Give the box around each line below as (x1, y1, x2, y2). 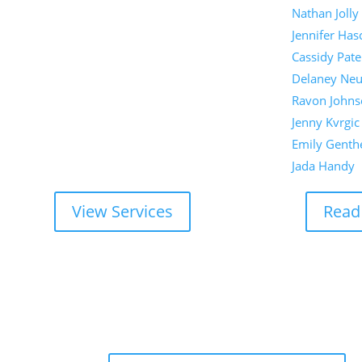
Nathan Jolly (291, 5, 359, 22)
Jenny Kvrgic (291, 114, 360, 131)
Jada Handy (291, 158, 355, 175)
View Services (72, 200, 174, 223)
